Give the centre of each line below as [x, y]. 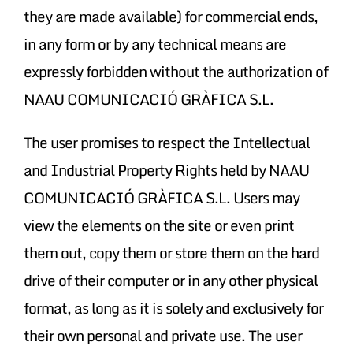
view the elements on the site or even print [158, 225]
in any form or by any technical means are [154, 43]
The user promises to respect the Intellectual [166, 142]
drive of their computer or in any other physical [170, 280]
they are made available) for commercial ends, [170, 16]
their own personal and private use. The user [162, 335]
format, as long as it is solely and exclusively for [173, 307]
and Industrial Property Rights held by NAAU [166, 169]
